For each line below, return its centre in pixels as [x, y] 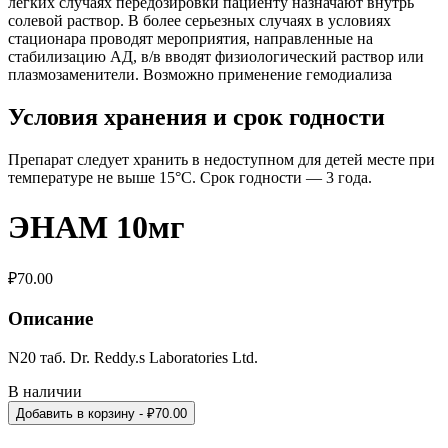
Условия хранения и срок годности [196, 117]
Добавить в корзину [75, 413]
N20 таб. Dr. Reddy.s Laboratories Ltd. [133, 357]
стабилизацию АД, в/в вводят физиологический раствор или [216, 57]
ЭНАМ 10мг [96, 226]
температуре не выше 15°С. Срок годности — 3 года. [190, 178]
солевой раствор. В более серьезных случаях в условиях [199, 21]
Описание [50, 318]
